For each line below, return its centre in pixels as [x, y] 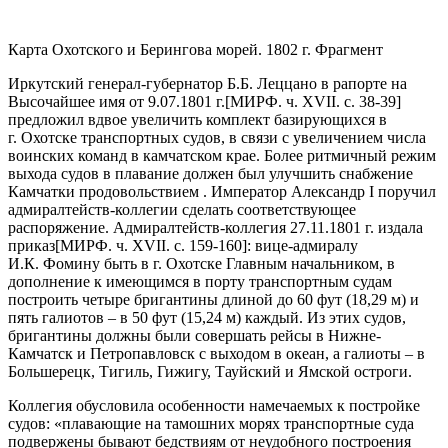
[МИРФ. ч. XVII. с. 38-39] [313, 101]
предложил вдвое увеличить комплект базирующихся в [197, 119]
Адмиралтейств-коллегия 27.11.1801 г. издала [268, 227]
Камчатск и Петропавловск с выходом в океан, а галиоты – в [216, 353]
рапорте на [370, 83]
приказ [31, 245]
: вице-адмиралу [302, 245]
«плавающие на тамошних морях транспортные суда [234, 423]
